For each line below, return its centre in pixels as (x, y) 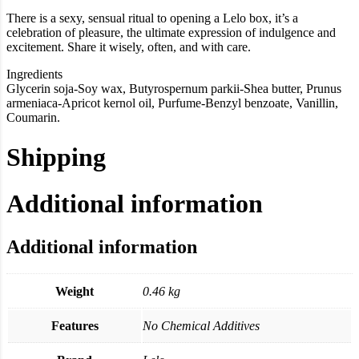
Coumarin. (33, 118)
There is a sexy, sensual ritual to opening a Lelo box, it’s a (152, 18)
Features (75, 326)
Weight (75, 292)
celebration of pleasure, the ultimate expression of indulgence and (171, 33)
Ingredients (34, 75)
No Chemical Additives (201, 326)
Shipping (56, 157)
